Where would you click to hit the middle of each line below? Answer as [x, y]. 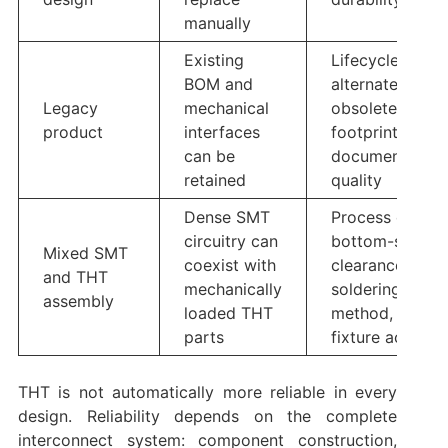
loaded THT [228, 313]
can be [209, 156]
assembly [78, 301]
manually [217, 23]
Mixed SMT [85, 253]
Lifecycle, [366, 60]
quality [356, 180]
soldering [365, 289]
